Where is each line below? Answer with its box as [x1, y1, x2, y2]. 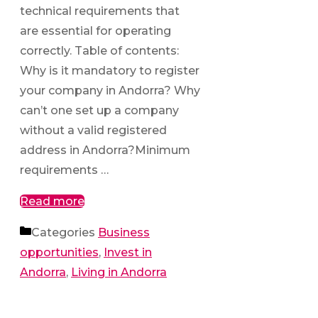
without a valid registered [20, 123, 167, 137]
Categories [31, 225, 98, 239]
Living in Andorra [71, 265, 167, 279]
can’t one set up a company [20, 103, 179, 117]
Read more [20, 194, 84, 208]
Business [98, 225, 150, 239]
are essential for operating [20, 23, 171, 38]
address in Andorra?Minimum [20, 143, 190, 157]
